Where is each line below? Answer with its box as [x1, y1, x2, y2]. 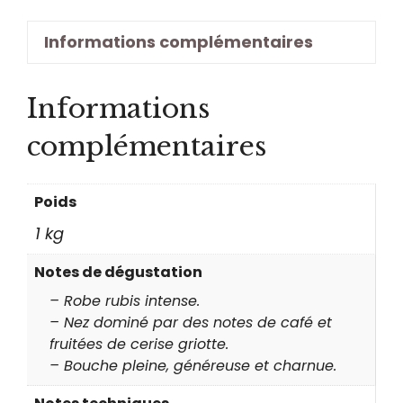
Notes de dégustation [34, 261, 202, 282]
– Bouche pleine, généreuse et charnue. [49, 355, 336, 377]
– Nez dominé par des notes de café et [49, 312, 332, 334]
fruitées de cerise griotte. [49, 334, 228, 355]
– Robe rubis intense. [49, 291, 200, 312]
